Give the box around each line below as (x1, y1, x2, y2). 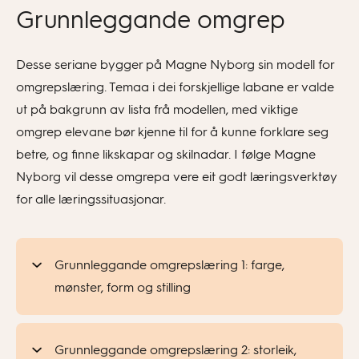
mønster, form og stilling (54, 280, 191, 295)
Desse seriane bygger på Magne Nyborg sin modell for (16, 57, 334, 72)
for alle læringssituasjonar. (16, 192, 166, 207)
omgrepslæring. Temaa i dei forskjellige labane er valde (16, 79, 334, 95)
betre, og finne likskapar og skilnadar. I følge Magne (16, 147, 316, 162)
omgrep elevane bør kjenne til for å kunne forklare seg (16, 124, 329, 139)
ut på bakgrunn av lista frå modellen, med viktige (16, 102, 298, 117)
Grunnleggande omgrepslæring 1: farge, (54, 257, 284, 272)
